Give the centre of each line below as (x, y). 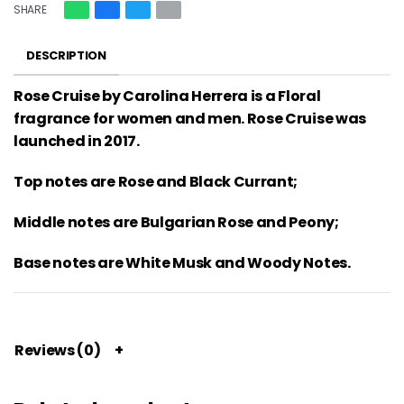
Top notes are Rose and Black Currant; (156, 181)
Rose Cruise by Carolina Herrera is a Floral (167, 96)
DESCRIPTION (66, 55)
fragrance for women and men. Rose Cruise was (190, 118)
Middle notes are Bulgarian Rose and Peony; (176, 222)
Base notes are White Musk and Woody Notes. (182, 262)
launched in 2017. (77, 141)
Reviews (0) (58, 350)
